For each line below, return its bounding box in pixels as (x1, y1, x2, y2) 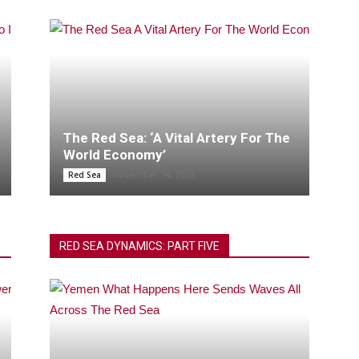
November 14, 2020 (112, 168, 195, 181)
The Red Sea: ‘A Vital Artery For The (63, 130, 290, 147)
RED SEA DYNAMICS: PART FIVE (59, 240, 220, 253)
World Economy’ (63, 147, 166, 163)
